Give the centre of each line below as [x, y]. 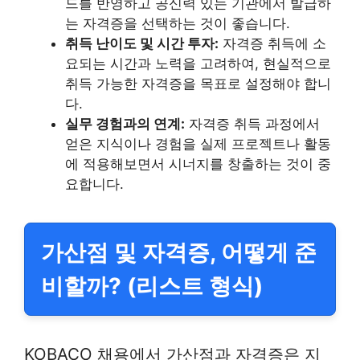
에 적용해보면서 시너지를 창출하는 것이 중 [198, 164]
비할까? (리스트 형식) [152, 286]
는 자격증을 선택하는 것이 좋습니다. [178, 24]
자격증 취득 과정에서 [252, 124]
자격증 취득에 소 [272, 44]
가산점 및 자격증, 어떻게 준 [179, 253]
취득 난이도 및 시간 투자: [142, 44]
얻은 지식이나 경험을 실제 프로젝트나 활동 [198, 144]
